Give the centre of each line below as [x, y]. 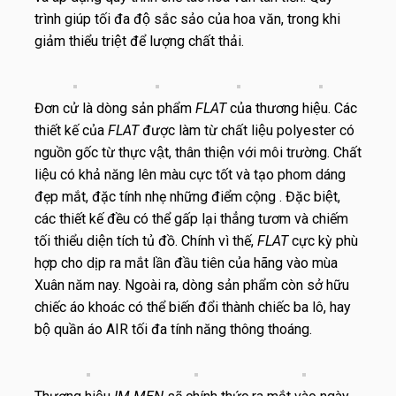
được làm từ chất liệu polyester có [247, 130]
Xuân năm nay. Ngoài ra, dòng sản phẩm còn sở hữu [192, 285]
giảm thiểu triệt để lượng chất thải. [139, 41]
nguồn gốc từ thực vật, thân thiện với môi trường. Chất [198, 152]
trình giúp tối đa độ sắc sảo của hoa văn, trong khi [187, 19]
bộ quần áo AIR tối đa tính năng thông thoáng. [173, 329]
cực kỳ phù [323, 240]
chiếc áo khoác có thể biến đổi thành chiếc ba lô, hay [193, 307]
